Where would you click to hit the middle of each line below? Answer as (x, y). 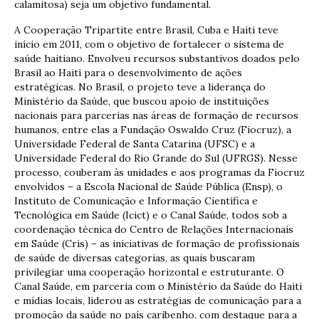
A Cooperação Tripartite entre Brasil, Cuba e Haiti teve (146, 30)
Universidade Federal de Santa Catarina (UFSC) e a (135, 143)
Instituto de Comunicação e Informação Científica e (136, 200)
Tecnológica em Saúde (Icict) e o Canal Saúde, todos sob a (151, 215)
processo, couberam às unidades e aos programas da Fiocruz (159, 172)
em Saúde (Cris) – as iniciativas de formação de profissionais (157, 243)
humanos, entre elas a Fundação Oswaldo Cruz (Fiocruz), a (153, 129)
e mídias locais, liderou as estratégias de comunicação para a (158, 300)
